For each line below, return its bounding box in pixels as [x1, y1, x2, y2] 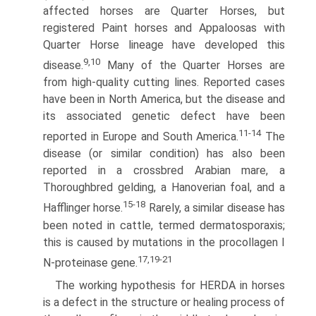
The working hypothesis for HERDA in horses [55, 279, 285, 293]
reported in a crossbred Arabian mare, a [43, 164, 285, 178]
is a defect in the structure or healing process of [43, 296, 285, 310]
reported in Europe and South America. [43, 130, 239, 144]
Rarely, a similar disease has [145, 201, 286, 215]
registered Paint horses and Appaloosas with [43, 20, 285, 35]
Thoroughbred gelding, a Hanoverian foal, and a [43, 181, 285, 195]
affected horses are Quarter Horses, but [43, 4, 285, 18]
